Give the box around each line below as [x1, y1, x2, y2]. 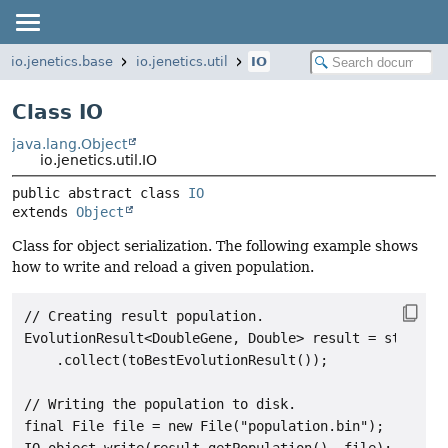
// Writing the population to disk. [24, 395, 296, 412]
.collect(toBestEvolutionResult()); [24, 351, 328, 368]
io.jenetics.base [11, 54, 113, 69]
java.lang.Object [12, 136, 127, 152]
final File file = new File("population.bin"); [24, 417, 384, 434]
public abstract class [12, 185, 188, 202]
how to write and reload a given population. [12, 259, 314, 276]
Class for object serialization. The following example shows [12, 238, 418, 255]
